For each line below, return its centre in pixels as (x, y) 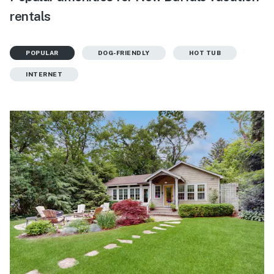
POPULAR (42, 52)
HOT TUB (205, 52)
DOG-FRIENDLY (124, 52)
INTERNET (44, 74)
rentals (30, 16)
